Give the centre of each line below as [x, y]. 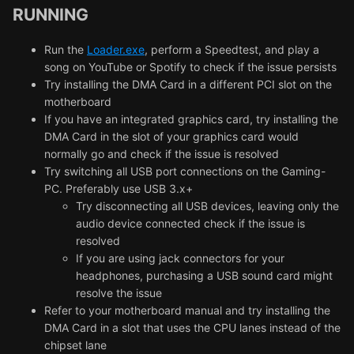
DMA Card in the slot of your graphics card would [171, 137]
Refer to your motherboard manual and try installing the [187, 311]
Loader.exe [116, 50]
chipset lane [75, 345]
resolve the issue [119, 293]
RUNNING [51, 14]
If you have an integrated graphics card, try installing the [191, 119]
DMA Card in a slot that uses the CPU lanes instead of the [192, 328]
